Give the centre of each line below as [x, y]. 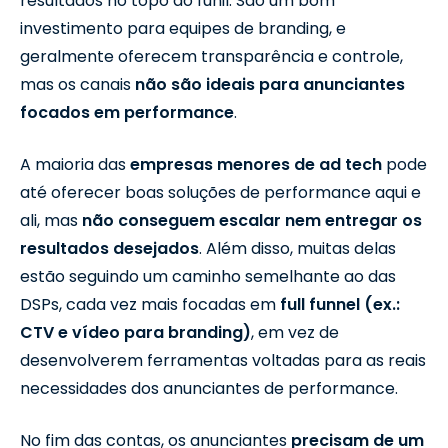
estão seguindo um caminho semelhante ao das [208, 276]
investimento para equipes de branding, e [183, 28]
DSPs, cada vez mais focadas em [150, 304]
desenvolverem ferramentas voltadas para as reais [223, 360]
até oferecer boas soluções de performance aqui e [220, 192]
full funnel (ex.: [340, 304]
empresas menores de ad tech [256, 164]
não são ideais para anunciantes [270, 84]
